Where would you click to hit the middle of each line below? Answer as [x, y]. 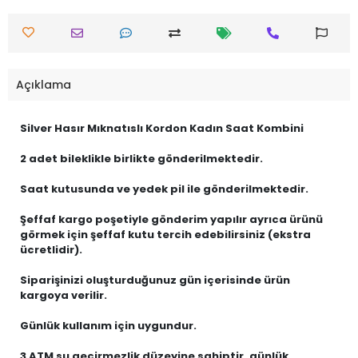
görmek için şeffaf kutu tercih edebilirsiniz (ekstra [165, 235]
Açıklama [44, 84]
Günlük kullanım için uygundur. [108, 326]
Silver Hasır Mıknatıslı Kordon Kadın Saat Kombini [163, 128]
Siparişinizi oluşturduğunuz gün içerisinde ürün [155, 280]
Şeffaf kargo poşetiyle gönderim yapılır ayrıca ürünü [171, 219]
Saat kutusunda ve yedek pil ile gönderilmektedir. [164, 189]
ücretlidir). [51, 250]
